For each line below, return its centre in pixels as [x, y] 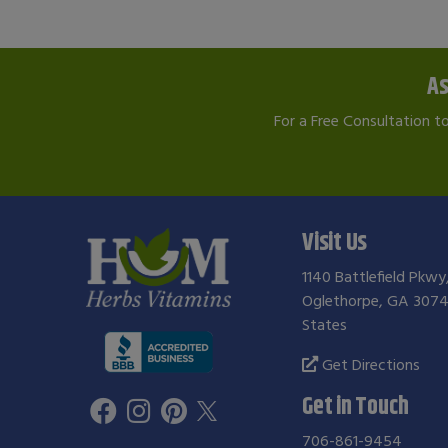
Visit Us [335, 242]
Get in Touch [355, 406]
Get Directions [369, 364]
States [325, 324]
